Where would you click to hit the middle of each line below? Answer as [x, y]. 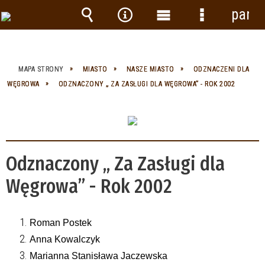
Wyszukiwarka [121, 32]
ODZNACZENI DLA [221, 69]
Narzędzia [146, 32]
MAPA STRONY [41, 69]
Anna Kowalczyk [65, 239]
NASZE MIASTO [150, 69]
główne [175, 50]
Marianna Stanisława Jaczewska [98, 256]
